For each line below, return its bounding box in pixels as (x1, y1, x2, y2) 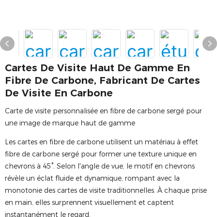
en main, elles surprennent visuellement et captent (5, 198, 174, 207)
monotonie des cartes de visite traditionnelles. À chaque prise (5, 186, 207, 195)
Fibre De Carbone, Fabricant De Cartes (5, 75, 200, 86)
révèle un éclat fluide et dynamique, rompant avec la (5, 174, 180, 183)
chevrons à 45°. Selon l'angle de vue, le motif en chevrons (5, 162, 195, 170)
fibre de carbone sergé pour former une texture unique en (5, 150, 197, 158)
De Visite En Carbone (5, 87, 113, 99)
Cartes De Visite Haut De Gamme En (5, 62, 190, 74)
